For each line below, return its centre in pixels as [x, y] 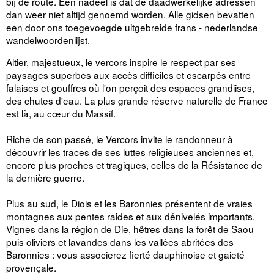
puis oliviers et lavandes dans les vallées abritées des [120, 241]
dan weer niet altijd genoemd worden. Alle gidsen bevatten [130, 14]
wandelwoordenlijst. [48, 39]
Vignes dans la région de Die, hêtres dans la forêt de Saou [130, 228]
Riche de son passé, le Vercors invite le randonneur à [120, 139]
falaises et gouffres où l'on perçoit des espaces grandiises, [130, 87]
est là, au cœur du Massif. [61, 113]
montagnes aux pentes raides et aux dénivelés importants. [131, 216]
